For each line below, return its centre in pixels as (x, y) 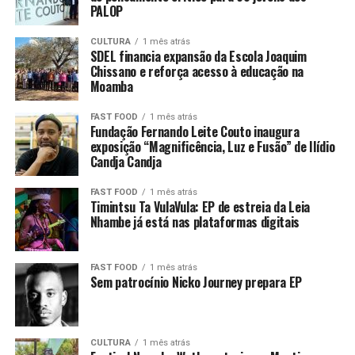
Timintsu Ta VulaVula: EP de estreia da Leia (200, 207)
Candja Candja (126, 162)
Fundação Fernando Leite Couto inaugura (195, 132)
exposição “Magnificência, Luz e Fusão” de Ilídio (212, 147)
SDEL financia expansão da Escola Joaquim (198, 57)
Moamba (111, 87)
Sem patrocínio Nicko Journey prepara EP (196, 282)
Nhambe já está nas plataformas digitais (195, 222)
